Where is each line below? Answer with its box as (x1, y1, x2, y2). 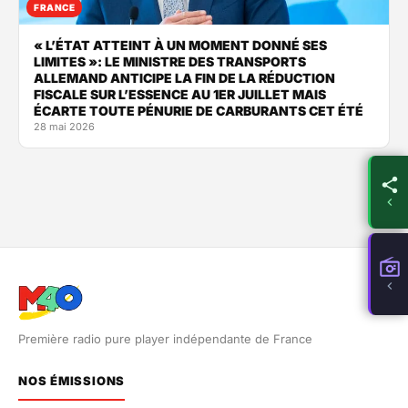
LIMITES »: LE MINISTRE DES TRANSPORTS (34, 54, 306, 70)
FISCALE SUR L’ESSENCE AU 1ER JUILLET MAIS (34, 87, 326, 103)
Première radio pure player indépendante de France (18, 331, 312, 347)
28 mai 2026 (34, 120, 95, 134)
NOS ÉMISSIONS (18, 373, 126, 389)
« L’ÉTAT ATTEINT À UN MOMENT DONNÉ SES (34, 37, 327, 54)
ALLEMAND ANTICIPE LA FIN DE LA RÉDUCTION (34, 70, 335, 87)
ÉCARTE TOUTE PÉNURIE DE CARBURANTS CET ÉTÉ (34, 103, 363, 119)
